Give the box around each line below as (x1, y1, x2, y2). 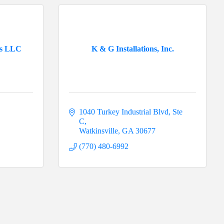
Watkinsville (79, 126, 118, 135)
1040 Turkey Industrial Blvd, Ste (79, 107, 182, 116)
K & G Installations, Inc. (91, 44, 174, 53)
